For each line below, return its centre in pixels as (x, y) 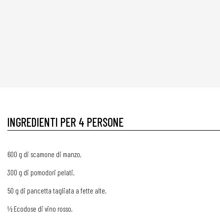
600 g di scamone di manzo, (44, 154)
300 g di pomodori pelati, (41, 172)
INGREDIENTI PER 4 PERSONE (66, 122)
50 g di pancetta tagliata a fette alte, (57, 191)
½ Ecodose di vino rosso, (40, 209)
